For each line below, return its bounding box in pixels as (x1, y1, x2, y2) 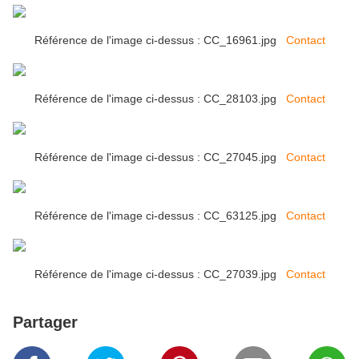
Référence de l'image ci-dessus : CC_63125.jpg (34, 209, 286, 223)
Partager (13, 313, 78, 332)
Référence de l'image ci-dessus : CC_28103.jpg (34, 92, 286, 106)
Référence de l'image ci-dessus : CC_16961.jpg (34, 34, 286, 47)
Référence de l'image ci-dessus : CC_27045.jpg (34, 151, 286, 164)
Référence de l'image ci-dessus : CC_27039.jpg (34, 268, 286, 281)
